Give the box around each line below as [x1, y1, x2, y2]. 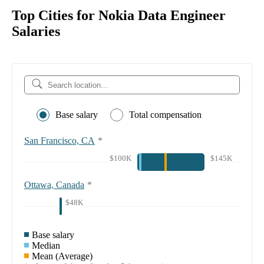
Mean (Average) [32, 251, 93, 262]
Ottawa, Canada [24, 180, 84, 190]
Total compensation [129, 110, 202, 120]
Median [32, 240, 60, 251]
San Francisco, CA [24, 136, 95, 146]
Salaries [12, 24, 60, 39]
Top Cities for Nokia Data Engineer [12, 8, 226, 24]
